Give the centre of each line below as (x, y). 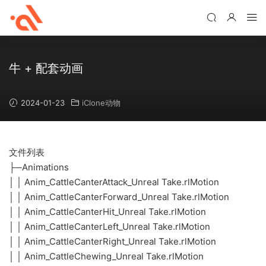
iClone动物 (101, 103)
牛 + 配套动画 (46, 68)
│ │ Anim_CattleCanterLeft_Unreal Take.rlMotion (110, 227)
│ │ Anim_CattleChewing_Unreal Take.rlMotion (106, 256)
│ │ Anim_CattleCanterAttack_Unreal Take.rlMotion (114, 182)
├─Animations (39, 167)
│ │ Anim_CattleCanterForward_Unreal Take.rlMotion (119, 197)
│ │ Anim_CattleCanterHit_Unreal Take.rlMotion (107, 212)
